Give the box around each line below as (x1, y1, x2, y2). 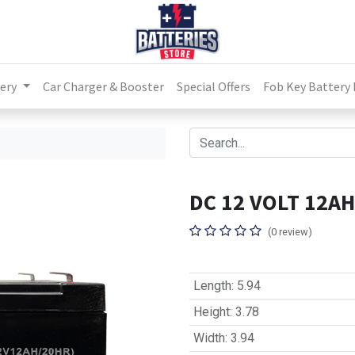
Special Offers (177, 78, 251, 94)
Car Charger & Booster (43, 78, 165, 94)
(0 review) (268, 226, 312, 238)
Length (193, 278, 231, 293)
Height (193, 304, 230, 319)
